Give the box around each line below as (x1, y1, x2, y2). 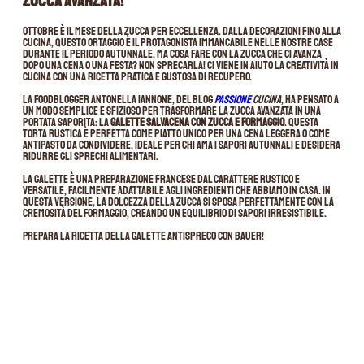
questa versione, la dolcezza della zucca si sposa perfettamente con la (23, 194, 334, 209)
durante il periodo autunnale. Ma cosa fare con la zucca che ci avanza (23, 46, 322, 61)
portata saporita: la (23, 115, 110, 129)
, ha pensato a (281, 92, 339, 106)
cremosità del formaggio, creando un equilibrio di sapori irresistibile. (23, 206, 327, 220)
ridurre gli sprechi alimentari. (23, 149, 158, 163)
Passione (214, 92, 253, 106)
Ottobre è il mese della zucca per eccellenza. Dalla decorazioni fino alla (23, 24, 341, 38)
